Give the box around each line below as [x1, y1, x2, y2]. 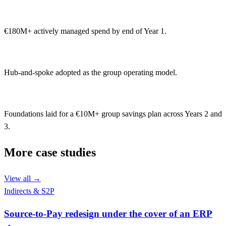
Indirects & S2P [4, 186, 54, 195]
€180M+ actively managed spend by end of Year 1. [4, 26, 166, 35]
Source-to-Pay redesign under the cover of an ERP [4, 208, 212, 219]
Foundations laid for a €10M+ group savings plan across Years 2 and [4, 109, 222, 118]
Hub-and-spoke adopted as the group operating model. [4, 68, 177, 77]
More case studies [4, 145, 96, 159]
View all [4, 174, 31, 183]
